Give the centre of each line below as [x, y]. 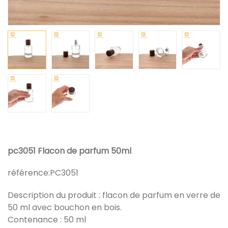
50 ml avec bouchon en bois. [66, 208]
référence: [29, 173]
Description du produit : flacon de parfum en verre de [114, 195]
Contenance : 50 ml [47, 220]
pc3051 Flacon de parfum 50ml [69, 151]
